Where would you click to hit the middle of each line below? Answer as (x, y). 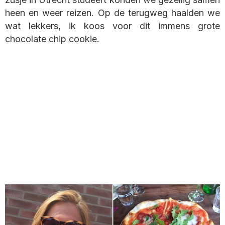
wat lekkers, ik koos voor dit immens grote (113, 26)
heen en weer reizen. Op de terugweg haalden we (113, 13)
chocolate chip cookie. (52, 39)
